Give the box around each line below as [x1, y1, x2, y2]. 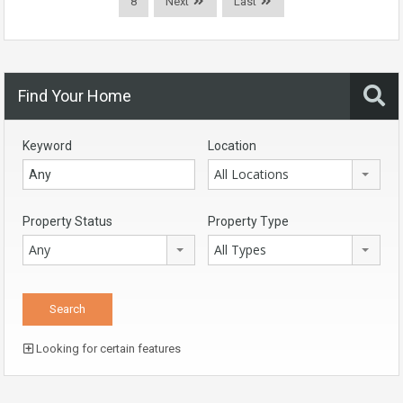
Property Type [208, 213, 289, 228]
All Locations [214, 165, 289, 183]
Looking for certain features [33, 341, 181, 355]
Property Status [22, 213, 112, 228]
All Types [214, 240, 266, 258]
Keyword [22, 138, 72, 153]
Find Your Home [18, 85, 131, 105]
